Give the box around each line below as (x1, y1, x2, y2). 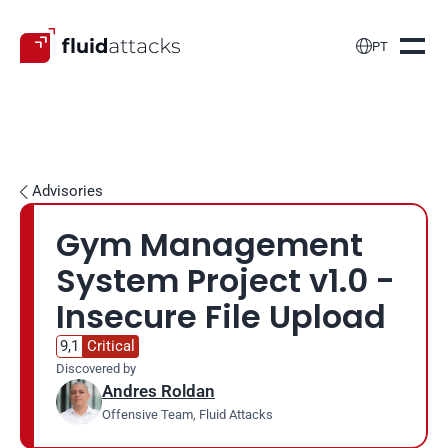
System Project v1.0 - (56, 259, 395, 303)
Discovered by (56, 361, 136, 376)
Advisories (32, 182, 103, 200)
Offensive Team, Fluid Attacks (102, 407, 273, 422)
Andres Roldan (102, 381, 215, 401)
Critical (87, 337, 135, 355)
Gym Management (56, 223, 363, 267)
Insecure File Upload (56, 295, 386, 339)
